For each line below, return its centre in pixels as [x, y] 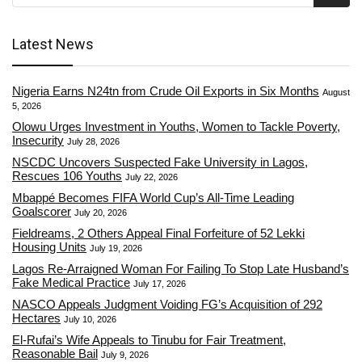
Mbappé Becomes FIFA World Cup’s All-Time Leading [153, 198]
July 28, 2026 [93, 142]
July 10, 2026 [90, 320]
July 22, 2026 [152, 177]
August [336, 93]
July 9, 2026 [125, 355]
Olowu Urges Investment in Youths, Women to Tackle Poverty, [176, 127]
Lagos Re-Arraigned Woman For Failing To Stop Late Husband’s [181, 269]
